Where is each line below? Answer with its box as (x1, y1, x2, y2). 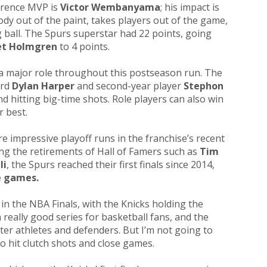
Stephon (184, 79, 223, 93)
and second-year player (74, 79, 184, 93)
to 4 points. (60, 40, 110, 54)
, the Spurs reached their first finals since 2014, (7, 158, 215, 172)
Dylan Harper (10, 79, 74, 93)
